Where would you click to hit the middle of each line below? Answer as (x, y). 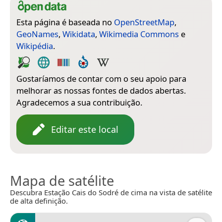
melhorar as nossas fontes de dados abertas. (101, 90)
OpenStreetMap (144, 22)
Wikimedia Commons (139, 34)
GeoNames (37, 34)
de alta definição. (39, 200)
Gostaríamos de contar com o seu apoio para (101, 78)
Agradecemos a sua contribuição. (79, 102)
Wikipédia (35, 46)
